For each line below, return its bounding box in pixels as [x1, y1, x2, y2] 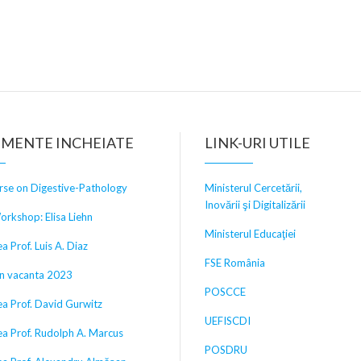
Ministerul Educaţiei [205, 226, 296, 240]
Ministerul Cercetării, [205, 180, 302, 194]
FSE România [205, 255, 265, 269]
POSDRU [205, 342, 247, 356]
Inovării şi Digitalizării [205, 197, 308, 211]
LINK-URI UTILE [205, 133, 310, 151]
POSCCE [205, 284, 246, 298]
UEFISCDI [205, 313, 251, 327]
